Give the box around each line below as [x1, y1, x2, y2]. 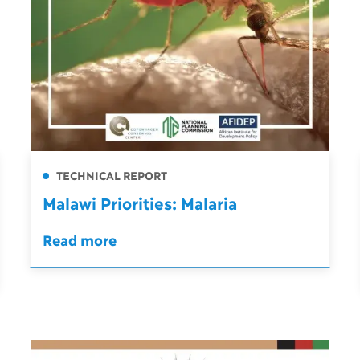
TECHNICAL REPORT [53, 168, 168, 182]
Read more [43, 231, 117, 249]
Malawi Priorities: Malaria [43, 193, 238, 213]
